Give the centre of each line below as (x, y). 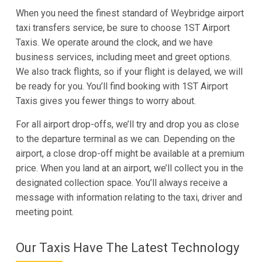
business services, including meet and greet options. (123, 57)
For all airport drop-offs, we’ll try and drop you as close (127, 124)
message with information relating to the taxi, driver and (129, 197)
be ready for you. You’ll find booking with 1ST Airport (122, 86)
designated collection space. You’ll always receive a (121, 182)
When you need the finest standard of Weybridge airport (130, 13)
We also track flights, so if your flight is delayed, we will (129, 71)
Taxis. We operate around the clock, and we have (114, 42)
